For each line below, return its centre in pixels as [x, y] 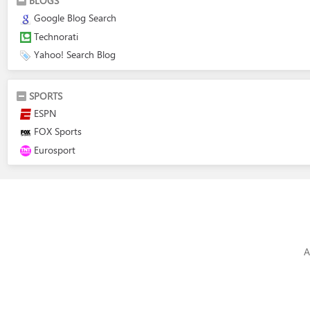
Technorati [56, 36]
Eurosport [55, 149]
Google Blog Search [75, 18]
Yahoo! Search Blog [75, 54]
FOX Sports [58, 131]
